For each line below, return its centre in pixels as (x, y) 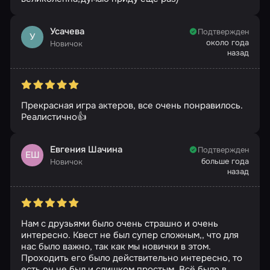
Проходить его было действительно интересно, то (131, 258)
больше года (225, 161)
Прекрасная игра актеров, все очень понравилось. (132, 105)
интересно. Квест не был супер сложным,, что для (130, 235)
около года (228, 43)
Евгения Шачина (86, 149)
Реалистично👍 (53, 117)
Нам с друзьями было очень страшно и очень (119, 224)
